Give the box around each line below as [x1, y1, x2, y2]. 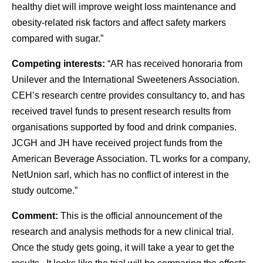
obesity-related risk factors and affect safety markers [12, 17, 226, 28]
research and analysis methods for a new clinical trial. [12, 226, 236, 237]
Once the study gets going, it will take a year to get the [12, 242, 234, 252]
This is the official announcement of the [60, 210, 222, 221]
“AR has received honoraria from [105, 58, 242, 69]
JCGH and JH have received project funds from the [12, 137, 222, 148]
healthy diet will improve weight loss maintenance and [12, 1, 236, 12]
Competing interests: [12, 58, 105, 69]
